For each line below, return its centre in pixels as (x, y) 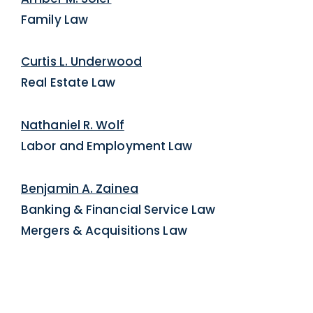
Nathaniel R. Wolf (73, 125)
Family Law (55, 19)
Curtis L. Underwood (82, 62)
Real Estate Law (68, 83)
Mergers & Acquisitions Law (104, 230)
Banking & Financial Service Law (118, 209)
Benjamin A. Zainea (80, 188)
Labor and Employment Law (107, 146)
